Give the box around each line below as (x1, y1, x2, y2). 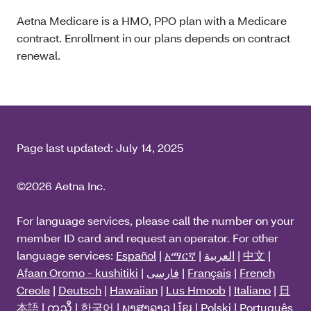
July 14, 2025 (116, 140, 183, 155)
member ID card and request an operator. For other (17, 230, 278, 246)
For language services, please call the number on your (17, 213, 294, 228)
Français (187, 265, 231, 280)
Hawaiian (110, 283, 158, 298)
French (239, 265, 275, 280)
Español (116, 248, 156, 263)
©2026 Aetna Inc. (17, 178, 106, 194)
